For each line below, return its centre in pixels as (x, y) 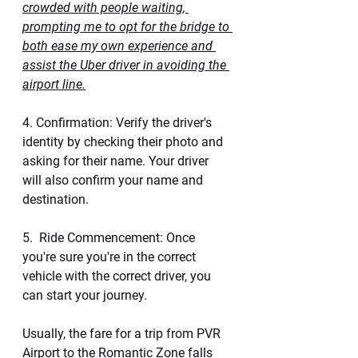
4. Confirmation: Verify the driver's (119, 123)
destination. (56, 199)
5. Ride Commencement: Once (110, 238)
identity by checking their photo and (124, 142)
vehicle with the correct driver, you (118, 276)
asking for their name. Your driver (117, 161)
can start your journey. (86, 295)
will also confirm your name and (114, 180)
